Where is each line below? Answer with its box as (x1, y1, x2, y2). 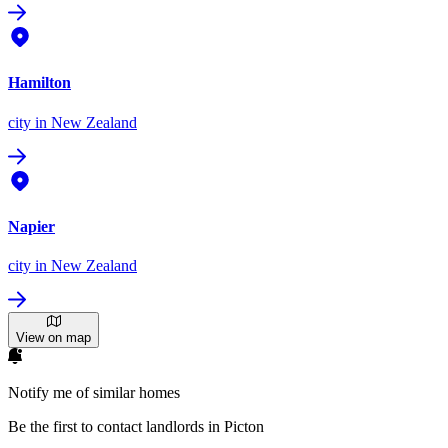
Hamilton (8, 74, 71, 92)
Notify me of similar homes (8, 384, 180, 402)
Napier (8, 217, 55, 235)
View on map (16, 330, 91, 346)
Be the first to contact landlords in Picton (8, 418, 264, 436)
